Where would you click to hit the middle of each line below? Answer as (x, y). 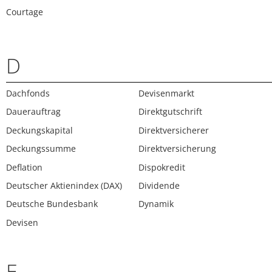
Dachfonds (28, 93)
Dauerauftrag (33, 112)
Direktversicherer (174, 130)
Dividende (159, 185)
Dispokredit (162, 167)
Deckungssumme (41, 149)
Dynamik (156, 204)
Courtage (25, 12)
